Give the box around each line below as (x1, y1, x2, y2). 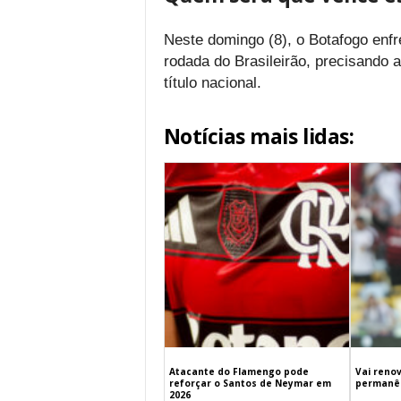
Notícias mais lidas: (163, 122, 354, 150)
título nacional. (163, 74, 261, 91)
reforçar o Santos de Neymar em (168, 377, 331, 390)
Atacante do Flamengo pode (168, 365, 309, 379)
